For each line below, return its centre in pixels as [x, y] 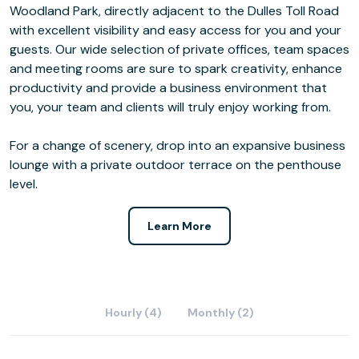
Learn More [179, 226]
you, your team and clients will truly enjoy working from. [170, 107]
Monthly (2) [221, 313]
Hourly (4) [133, 313]
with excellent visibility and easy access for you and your [175, 30]
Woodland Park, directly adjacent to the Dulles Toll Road [174, 11]
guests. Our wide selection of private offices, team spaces [179, 49]
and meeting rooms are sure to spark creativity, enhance [176, 69]
